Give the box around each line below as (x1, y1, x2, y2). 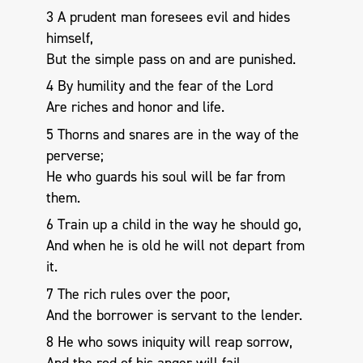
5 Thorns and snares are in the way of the (45, 124, 299, 144)
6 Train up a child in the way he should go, (45, 215, 301, 235)
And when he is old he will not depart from (45, 236, 305, 256)
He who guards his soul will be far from (45, 166, 285, 186)
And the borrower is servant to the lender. (45, 305, 302, 325)
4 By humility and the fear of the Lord (45, 76, 273, 96)
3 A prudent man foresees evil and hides (45, 6, 290, 27)
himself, (45, 28, 93, 48)
